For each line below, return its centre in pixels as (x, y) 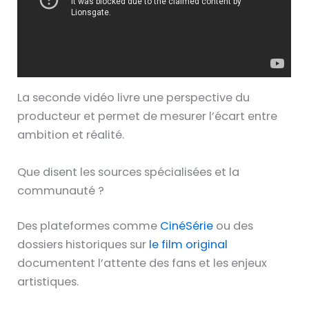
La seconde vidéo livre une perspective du (134, 98)
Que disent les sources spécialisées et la (129, 172)
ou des (233, 226)
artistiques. (48, 282)
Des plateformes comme (89, 226)
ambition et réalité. (71, 135)
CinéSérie (187, 226)
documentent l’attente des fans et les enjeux (142, 263)
